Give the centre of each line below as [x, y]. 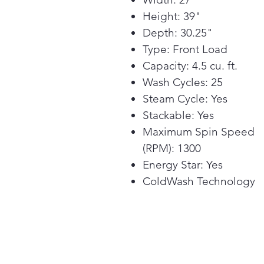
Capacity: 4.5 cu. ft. [190, 66]
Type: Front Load [185, 49]
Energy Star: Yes [183, 165]
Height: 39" [172, 16]
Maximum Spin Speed [199, 132]
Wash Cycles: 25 [183, 82]
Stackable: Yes [178, 115]
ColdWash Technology [199, 181]
